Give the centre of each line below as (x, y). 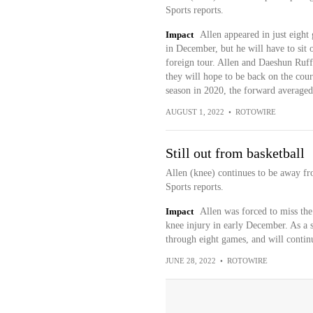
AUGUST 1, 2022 (195, 112)
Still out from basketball (235, 153)
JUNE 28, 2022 (190, 261)
